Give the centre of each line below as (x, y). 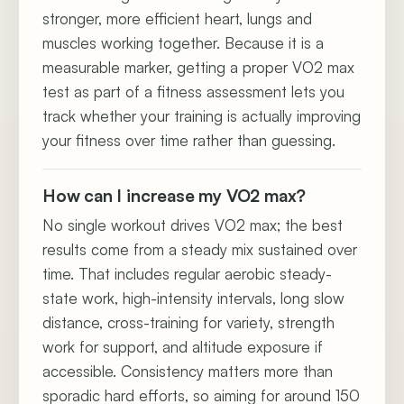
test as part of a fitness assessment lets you (193, 92)
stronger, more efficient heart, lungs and (177, 18)
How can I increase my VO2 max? (174, 196)
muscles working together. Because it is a (183, 43)
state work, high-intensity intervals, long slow (193, 298)
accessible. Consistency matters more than (188, 371)
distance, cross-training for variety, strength (188, 322)
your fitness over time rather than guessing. (189, 140)
